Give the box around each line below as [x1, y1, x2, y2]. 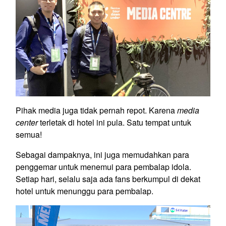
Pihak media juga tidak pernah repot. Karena [16, 104, 177, 117]
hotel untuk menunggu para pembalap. [16, 185, 153, 197]
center [16, 117, 38, 129]
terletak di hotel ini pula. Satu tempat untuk [38, 117, 191, 129]
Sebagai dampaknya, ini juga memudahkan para [16, 149, 189, 161]
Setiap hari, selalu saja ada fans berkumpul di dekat [16, 173, 200, 185]
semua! [16, 129, 42, 141]
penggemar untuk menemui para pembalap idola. [16, 161, 191, 173]
